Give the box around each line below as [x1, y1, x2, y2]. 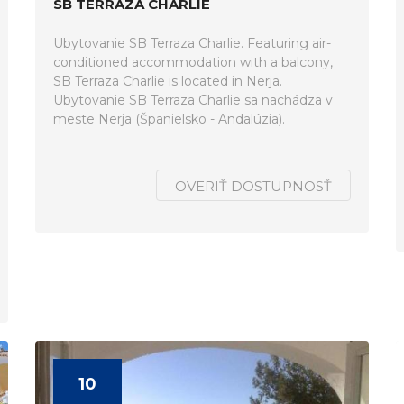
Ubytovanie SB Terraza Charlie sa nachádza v [53, 92, 333, 108]
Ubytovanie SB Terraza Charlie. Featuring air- [53, 35, 331, 51]
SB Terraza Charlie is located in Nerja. [53, 73, 282, 89]
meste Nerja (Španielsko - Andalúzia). [53, 111, 285, 127]
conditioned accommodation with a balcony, [53, 54, 333, 70]
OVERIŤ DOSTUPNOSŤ [175, 178, 332, 195]
